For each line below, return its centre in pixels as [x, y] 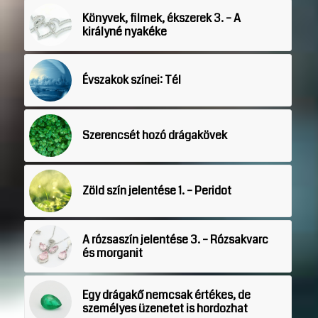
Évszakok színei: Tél [131, 80]
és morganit [112, 253]
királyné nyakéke [124, 32]
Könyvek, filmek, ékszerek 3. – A [161, 18]
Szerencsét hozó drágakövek [154, 136]
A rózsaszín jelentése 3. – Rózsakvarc [175, 240]
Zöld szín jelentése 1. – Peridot [157, 191]
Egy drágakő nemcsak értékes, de [166, 295]
